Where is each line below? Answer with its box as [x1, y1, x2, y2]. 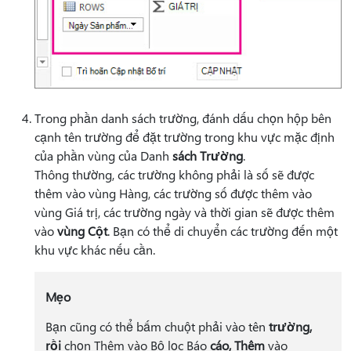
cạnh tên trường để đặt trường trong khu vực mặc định [34, 128, 335, 146]
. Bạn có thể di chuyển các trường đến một [107, 223, 338, 240]
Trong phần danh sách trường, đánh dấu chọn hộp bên [34, 110, 331, 127]
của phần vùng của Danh [34, 147, 172, 165]
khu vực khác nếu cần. [34, 241, 155, 259]
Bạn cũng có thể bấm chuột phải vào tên [45, 318, 269, 335]
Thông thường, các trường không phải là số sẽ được [34, 166, 314, 183]
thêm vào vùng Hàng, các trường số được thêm [34, 185, 292, 202]
